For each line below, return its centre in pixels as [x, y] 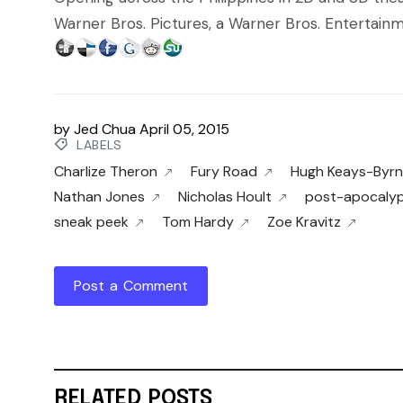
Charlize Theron [106, 172]
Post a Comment [131, 286]
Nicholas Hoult [225, 197]
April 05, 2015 [184, 129]
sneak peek [91, 222]
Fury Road [224, 172]
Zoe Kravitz [304, 222]
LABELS [98, 145]
